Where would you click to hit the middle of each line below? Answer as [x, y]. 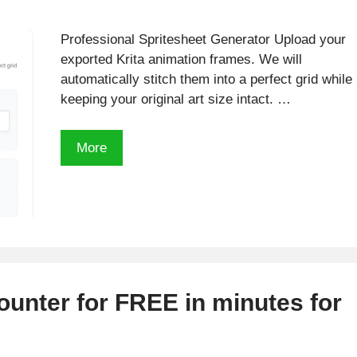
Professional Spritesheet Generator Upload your [203, 40]
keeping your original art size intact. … [175, 100]
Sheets [126, 206]
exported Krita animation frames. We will [181, 60]
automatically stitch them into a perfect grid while [206, 80]
